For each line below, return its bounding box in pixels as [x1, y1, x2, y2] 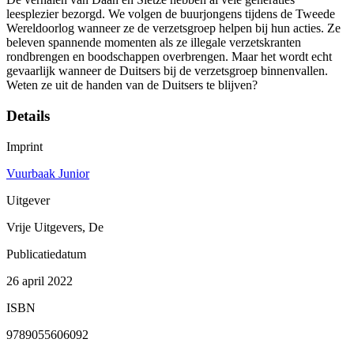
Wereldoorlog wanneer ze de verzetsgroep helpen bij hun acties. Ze [6, 21, 341, 36]
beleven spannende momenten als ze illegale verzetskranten [6, 36, 301, 50]
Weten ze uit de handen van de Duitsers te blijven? [6, 78, 258, 92]
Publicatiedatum [6, 247, 86, 261]
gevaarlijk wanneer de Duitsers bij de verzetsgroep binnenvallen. [6, 64, 328, 78]
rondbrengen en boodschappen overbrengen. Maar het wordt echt [6, 50, 332, 64]
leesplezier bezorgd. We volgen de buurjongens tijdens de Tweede [6, 7, 335, 21]
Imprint [6, 139, 43, 153]
